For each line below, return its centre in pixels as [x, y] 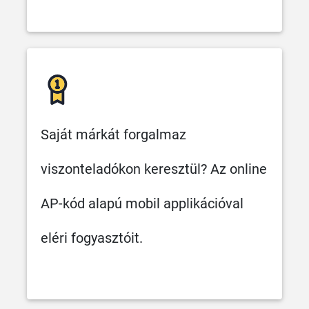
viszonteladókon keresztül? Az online [154, 169]
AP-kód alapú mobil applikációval [142, 203]
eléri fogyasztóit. [92, 238]
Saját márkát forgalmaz [113, 134]
